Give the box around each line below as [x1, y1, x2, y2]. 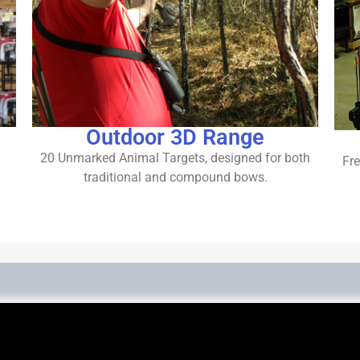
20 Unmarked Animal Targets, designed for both [40, 149, 311, 166]
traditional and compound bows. [83, 169, 268, 185]
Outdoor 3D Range [86, 124, 265, 150]
